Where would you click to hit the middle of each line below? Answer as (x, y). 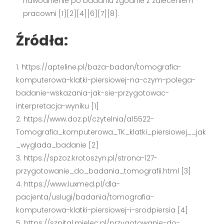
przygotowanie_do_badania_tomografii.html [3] (104, 171)
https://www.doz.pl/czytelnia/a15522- (89, 119)
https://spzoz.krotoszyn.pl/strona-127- (91, 158)
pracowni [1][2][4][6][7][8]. (71, 14)
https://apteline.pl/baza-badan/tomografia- (102, 67)
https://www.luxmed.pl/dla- (72, 184)
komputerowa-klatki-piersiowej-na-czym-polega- (106, 80)
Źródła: (42, 41)
